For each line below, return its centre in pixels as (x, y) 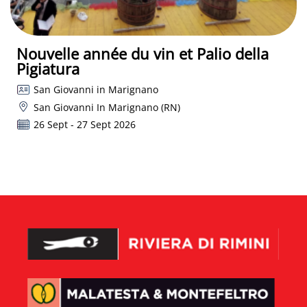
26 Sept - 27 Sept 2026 (84, 125)
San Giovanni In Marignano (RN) (107, 107)
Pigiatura (48, 69)
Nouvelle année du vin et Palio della (143, 54)
